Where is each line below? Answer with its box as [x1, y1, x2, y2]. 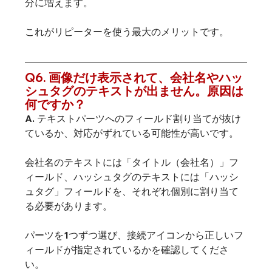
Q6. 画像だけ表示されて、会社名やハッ [24, 70, 243, 86]
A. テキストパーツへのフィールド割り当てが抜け [24, 112, 241, 125]
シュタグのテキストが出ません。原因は [24, 83, 243, 99]
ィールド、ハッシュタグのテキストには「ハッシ [24, 171, 239, 183]
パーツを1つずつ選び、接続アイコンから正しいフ [24, 229, 243, 242]
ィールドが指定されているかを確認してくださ [24, 243, 229, 256]
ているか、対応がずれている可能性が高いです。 [24, 127, 239, 140]
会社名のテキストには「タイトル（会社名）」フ [24, 156, 239, 169]
